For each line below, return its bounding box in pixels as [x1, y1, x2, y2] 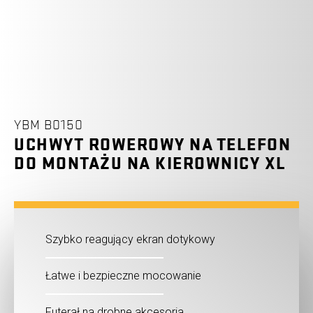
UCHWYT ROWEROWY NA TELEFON [14, 133, 291, 156]
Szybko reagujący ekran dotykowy [45, 232, 215, 246]
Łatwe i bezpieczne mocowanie [45, 268, 201, 282]
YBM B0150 [14, 116, 83, 133]
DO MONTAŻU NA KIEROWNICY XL [14, 152, 286, 175]
